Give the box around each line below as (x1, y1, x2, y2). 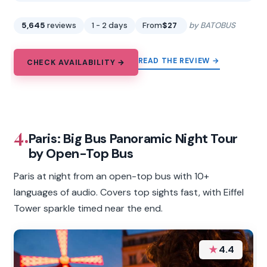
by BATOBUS (188, 20, 235, 31)
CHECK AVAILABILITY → (26, 57, 126, 67)
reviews (47, 20, 77, 31)
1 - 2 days (91, 20, 128, 31)
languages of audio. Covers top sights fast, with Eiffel (14, 185, 244, 198)
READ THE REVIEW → (138, 56, 220, 66)
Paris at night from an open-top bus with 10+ (14, 169, 210, 182)
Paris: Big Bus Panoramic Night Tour (28, 129, 238, 147)
